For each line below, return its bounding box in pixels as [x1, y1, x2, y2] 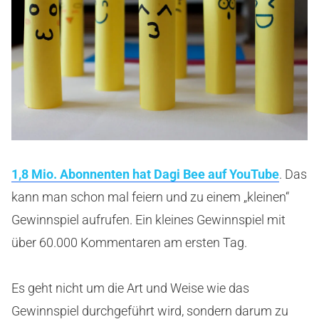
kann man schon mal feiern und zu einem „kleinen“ [11, 189, 289, 205]
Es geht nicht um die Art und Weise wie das [11, 281, 249, 296]
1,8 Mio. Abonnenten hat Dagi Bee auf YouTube [11, 167, 279, 182]
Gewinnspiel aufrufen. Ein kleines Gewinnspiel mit [11, 212, 286, 228]
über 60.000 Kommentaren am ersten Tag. [11, 235, 247, 251]
